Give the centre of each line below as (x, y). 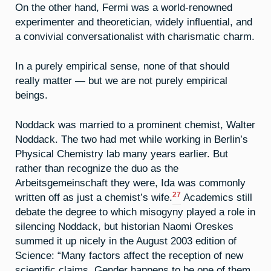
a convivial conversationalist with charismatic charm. (135, 37)
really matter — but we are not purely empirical (121, 81)
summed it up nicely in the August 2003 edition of (126, 240)
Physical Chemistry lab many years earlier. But (122, 153)
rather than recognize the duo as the (97, 168)
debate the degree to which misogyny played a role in (135, 211)
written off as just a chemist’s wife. (94, 197)
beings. (31, 95)
